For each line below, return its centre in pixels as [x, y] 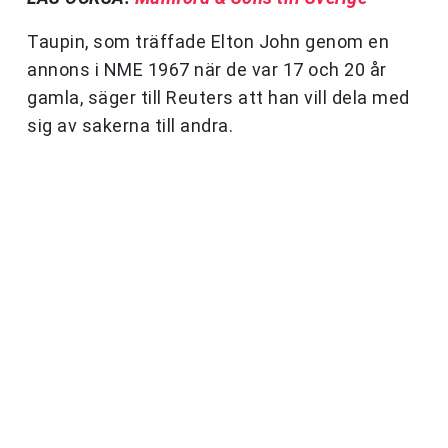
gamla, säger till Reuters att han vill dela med [218, 98]
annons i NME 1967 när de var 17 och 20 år [207, 70]
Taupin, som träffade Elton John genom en [208, 42]
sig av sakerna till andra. [130, 126]
